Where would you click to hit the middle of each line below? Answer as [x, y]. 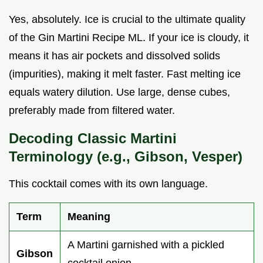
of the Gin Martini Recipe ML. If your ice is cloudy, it [129, 37]
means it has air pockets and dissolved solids [114, 55]
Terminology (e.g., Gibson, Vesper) [126, 156]
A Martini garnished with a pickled [146, 245]
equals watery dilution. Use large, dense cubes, [119, 92]
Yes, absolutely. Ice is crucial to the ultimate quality [127, 19]
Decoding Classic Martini [93, 138]
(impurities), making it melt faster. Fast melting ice [125, 74]
